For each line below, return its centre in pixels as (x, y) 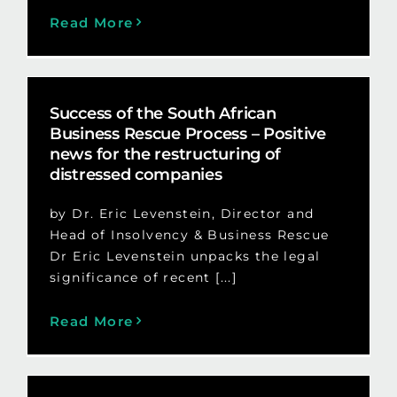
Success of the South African (163, 113)
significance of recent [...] (143, 277)
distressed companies (136, 174)
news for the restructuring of (165, 154)
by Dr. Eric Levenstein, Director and (182, 213)
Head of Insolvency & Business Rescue (189, 234)
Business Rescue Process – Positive (187, 133)
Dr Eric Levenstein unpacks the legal (185, 256)
